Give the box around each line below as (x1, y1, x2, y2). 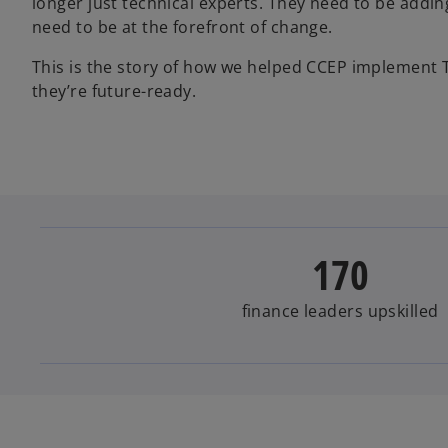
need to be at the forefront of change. (32, 15, 333, 38)
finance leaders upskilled (241, 300, 439, 322)
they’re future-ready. (32, 79, 197, 102)
